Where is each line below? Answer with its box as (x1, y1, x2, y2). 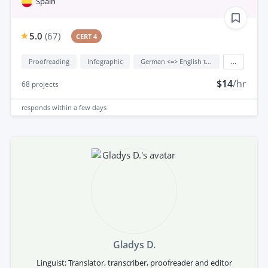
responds (22, 102, 52, 112)
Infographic (87, 57, 123, 66)
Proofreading (29, 57, 69, 66)
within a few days (52, 102, 106, 112)
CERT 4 (76, 32, 98, 41)
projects (30, 79, 59, 90)
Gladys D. (112, 238, 156, 252)
